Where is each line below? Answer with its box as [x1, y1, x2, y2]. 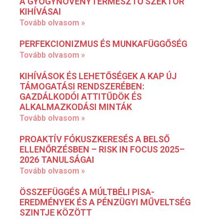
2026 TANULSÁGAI [20, 154, 94, 165]
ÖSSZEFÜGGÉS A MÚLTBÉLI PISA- [20, 186, 154, 197]
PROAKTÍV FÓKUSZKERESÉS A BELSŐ [20, 133, 170, 144]
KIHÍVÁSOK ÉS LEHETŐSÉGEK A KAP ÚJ [20, 70, 177, 81]
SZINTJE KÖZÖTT [20, 207, 92, 218]
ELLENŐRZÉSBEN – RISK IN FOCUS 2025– [20, 144, 185, 154]
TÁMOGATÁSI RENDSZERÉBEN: [20, 81, 144, 91]
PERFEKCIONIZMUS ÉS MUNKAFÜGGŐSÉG [20, 38, 187, 49]
